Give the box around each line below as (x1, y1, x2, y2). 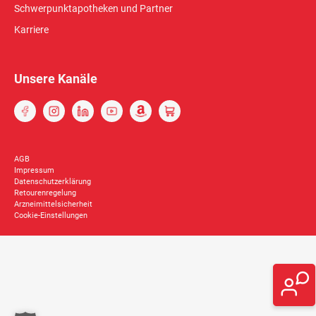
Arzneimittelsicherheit (14, 199, 92, 209)
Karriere (14, 24, 49, 36)
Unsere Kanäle (14, 71, 97, 87)
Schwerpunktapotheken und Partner (14, 3, 173, 15)
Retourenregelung (14, 188, 76, 197)
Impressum (14, 165, 54, 175)
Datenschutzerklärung (14, 176, 91, 186)
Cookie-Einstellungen (14, 210, 87, 220)
